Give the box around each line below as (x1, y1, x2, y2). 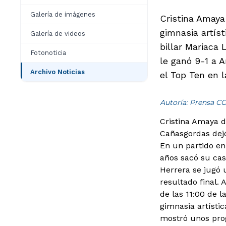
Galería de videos (30, 30, 85, 37)
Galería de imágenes (30, 11, 95, 18)
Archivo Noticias (30, 68, 85, 76)
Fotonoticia (30, 49, 66, 56)
